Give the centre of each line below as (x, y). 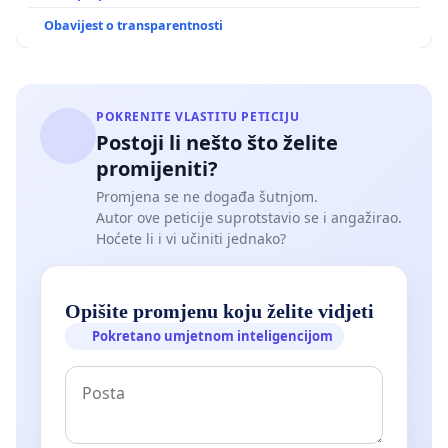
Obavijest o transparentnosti (133, 25)
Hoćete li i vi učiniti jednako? (191, 238)
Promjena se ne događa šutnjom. (207, 196)
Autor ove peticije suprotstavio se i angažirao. (249, 217)
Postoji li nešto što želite (217, 142)
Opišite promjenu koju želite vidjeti (219, 311)
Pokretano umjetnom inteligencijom (213, 336)
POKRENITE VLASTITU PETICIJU (198, 116)
